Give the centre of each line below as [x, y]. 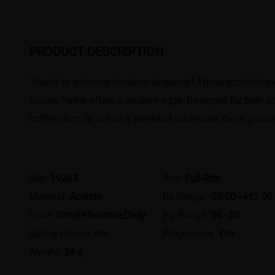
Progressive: [190, 233]
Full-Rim [202, 177]
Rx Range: [185, 196]
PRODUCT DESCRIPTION [96, 51]
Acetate [86, 196]
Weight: [47, 251]
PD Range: [186, 214]
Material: [49, 196]
